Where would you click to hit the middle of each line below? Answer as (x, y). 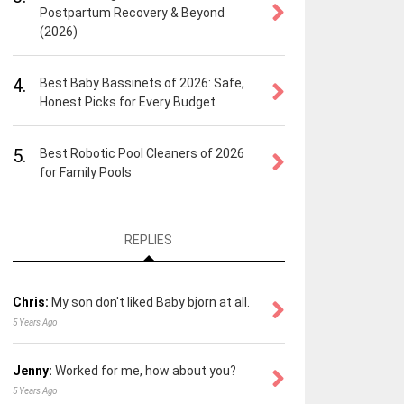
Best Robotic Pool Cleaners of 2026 (142, 153)
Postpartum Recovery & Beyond (132, 13)
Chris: (30, 303)
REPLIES (149, 240)
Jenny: (32, 371)
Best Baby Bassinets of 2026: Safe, (142, 83)
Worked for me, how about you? (145, 371)
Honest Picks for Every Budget (127, 102)
